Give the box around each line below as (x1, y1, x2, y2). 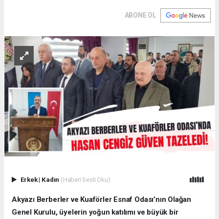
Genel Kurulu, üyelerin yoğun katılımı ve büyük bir (12, 208, 178, 217)
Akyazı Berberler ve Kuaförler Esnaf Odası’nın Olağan (12, 195, 192, 204)
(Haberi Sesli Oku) (60, 175, 110, 184)
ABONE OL (124, 11, 156, 19)
